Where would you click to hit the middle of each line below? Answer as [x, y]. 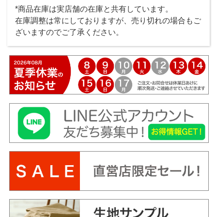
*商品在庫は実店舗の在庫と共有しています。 [94, 9]
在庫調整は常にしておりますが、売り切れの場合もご [108, 21]
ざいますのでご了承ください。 [69, 32]
